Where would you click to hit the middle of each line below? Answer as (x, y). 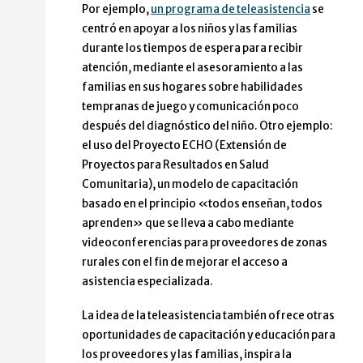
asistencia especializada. (147, 282)
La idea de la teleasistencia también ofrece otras (208, 316)
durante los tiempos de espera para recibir (192, 49)
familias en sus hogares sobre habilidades (192, 88)
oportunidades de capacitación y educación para (209, 335)
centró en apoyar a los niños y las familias (190, 29)
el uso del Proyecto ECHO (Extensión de (184, 146)
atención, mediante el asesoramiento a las (192, 68)
